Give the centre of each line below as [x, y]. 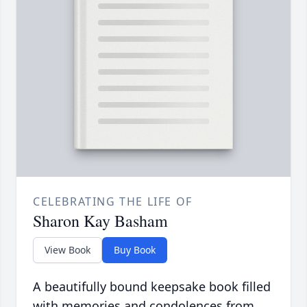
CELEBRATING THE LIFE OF [113, 202]
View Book [67, 250]
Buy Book [135, 250]
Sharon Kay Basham [100, 221]
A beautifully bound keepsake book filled [152, 287]
